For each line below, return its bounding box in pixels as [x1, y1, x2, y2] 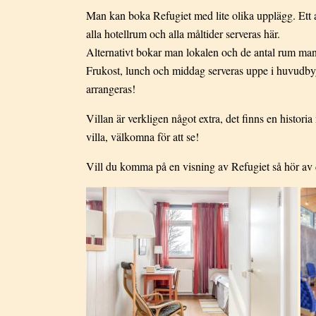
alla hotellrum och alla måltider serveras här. [86, 26, 280, 42]
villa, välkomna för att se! [86, 129, 199, 145]
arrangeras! [86, 81, 135, 97]
